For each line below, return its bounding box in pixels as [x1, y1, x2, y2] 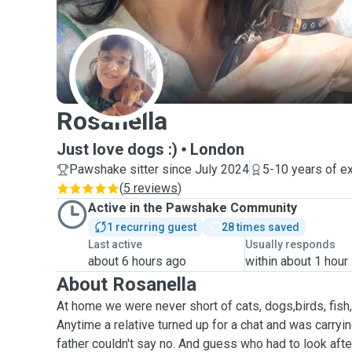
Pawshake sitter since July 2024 [69, 162, 249, 177]
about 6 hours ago [88, 254, 186, 269]
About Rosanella [57, 273, 196, 295]
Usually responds [245, 238, 336, 251]
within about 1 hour [245, 254, 349, 269]
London [190, 140, 244, 159]
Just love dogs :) [57, 140, 178, 159]
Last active [88, 238, 142, 251]
